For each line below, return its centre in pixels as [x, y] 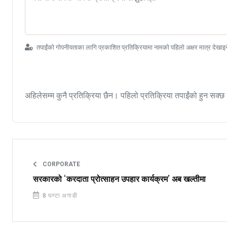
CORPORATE [61, 164]
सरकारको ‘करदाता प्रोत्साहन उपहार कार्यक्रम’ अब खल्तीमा [119, 179]
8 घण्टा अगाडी [59, 195]
